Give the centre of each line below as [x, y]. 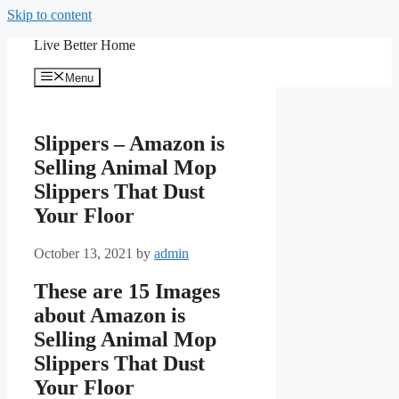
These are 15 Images [127, 292]
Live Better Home [85, 45]
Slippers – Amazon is [129, 144]
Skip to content [49, 15]
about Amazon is [110, 316]
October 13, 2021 [83, 254]
